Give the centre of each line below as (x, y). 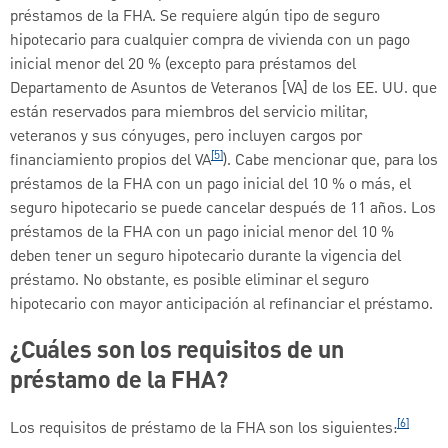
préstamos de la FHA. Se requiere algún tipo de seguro (195, 17)
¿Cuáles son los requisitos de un (177, 352)
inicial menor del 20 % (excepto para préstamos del (183, 65)
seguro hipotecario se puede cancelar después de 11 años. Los (223, 209)
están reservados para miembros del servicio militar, (189, 113)
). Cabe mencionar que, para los (330, 161)
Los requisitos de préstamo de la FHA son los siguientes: (203, 429)
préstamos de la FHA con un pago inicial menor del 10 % (202, 233)
